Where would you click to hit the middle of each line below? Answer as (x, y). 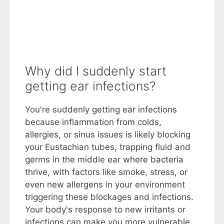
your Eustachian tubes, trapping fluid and (108, 147)
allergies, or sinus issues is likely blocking (108, 135)
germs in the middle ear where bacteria (104, 160)
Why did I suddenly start (96, 71)
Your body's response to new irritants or (105, 210)
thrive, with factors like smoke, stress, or (106, 172)
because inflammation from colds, (93, 122)
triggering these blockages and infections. (109, 197)
